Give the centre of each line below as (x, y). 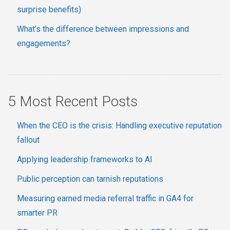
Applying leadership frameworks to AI (85, 160)
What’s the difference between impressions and (103, 29)
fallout (28, 140)
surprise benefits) (49, 10)
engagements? (44, 44)
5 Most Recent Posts (73, 102)
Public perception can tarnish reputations (90, 179)
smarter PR (37, 213)
